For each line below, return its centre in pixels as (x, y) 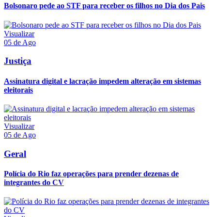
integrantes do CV (34, 182)
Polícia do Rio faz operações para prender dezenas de (91, 173)
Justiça (18, 61)
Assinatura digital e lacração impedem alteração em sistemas (102, 81)
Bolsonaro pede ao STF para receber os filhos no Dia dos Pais (104, 6)
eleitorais (18, 90)
